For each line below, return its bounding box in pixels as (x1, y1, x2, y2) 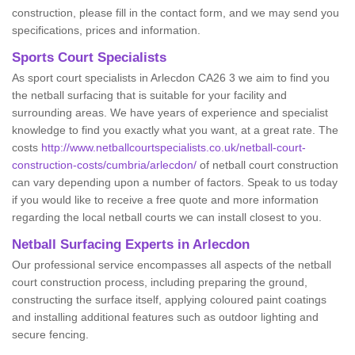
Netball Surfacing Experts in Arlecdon (12, 237, 250, 253)
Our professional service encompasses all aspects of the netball (12, 258, 331, 272)
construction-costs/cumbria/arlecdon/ (12, 158, 197, 172)
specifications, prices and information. (12, 24, 200, 37)
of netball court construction (197, 158, 338, 172)
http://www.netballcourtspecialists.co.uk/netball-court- (41, 141, 306, 155)
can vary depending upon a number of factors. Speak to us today (12, 176, 338, 189)
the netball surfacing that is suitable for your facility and (12, 89, 287, 102)
